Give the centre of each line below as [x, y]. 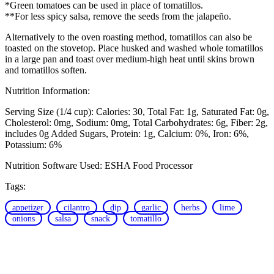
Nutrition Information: [47, 91]
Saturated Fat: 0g [234, 111]
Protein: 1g [132, 133]
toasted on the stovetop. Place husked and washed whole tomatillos [134, 48]
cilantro [77, 207]
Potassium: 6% [33, 144]
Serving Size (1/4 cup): [49, 111]
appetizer [28, 207]
